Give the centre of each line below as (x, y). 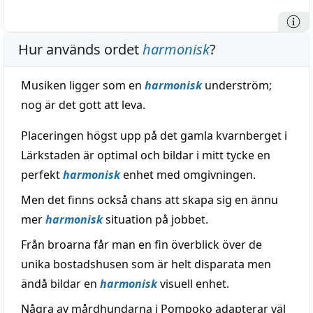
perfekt (42, 175)
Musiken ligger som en (83, 85)
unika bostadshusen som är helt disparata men (146, 264)
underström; (237, 85)
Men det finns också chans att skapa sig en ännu (150, 200)
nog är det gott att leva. (83, 105)
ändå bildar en (60, 284)
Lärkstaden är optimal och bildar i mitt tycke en (146, 155)
